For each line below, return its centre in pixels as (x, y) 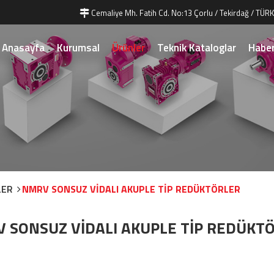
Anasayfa (23, 47)
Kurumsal (78, 47)
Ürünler (128, 47)
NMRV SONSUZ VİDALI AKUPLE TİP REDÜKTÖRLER (131, 189)
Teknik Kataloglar (197, 47)
